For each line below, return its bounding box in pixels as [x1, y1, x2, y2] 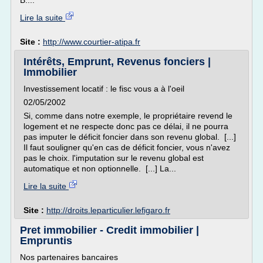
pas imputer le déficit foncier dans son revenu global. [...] [23, 132, 236, 141]
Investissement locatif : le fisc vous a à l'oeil [23, 84, 184, 93]
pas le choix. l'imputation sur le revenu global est [23, 153, 204, 163]
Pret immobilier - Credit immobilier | [20, 224, 199, 236]
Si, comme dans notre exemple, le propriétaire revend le [23, 111, 232, 120]
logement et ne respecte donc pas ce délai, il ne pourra [23, 122, 228, 131]
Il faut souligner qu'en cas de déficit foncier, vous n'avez [23, 143, 230, 152]
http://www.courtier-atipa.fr [43, 37, 140, 46]
